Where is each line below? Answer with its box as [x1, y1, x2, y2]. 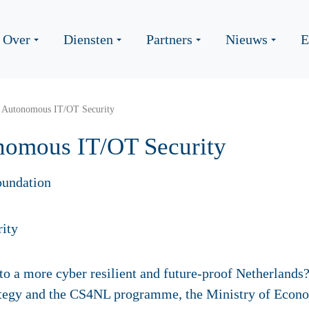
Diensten [63, 32, 113, 47]
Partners [146, 32, 192, 47]
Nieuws [226, 32, 268, 47]
